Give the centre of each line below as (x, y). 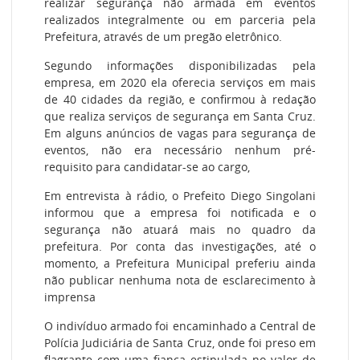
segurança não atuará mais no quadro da (180, 230)
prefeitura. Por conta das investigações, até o (180, 247)
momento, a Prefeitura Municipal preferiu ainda (180, 264)
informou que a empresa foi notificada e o (180, 213)
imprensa (70, 297)
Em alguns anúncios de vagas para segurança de (180, 133)
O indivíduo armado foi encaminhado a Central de (180, 326)
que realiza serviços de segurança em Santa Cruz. (180, 116)
